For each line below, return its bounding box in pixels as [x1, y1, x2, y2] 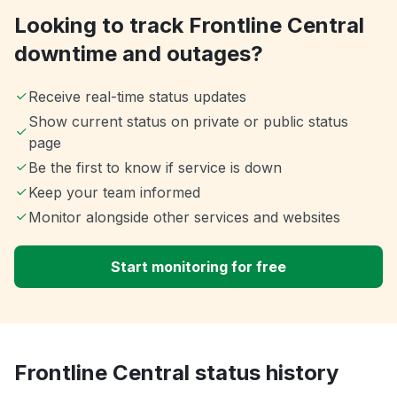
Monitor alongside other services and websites [28, 208, 340, 227]
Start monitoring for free [111, 258, 286, 276]
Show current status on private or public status [27, 113, 348, 131]
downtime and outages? [14, 41, 263, 67]
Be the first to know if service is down [28, 159, 282, 177]
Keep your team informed [28, 183, 200, 202]
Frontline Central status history [14, 360, 339, 386]
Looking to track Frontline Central [14, 12, 364, 39]
